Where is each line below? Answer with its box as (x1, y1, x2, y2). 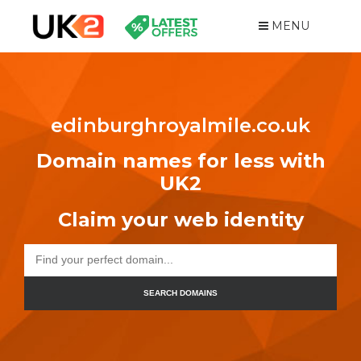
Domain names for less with (35, 149, 326, 172)
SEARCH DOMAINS (143, 288, 218, 298)
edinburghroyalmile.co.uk (51, 114, 310, 137)
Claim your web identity (57, 207, 304, 231)
